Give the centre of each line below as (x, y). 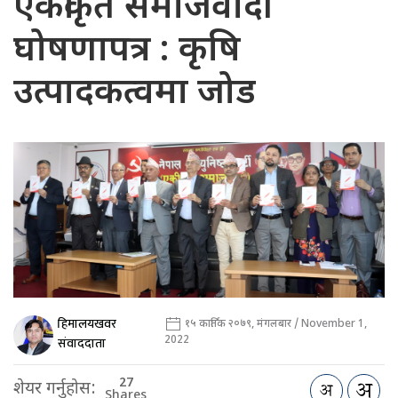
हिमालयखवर (87, 324)
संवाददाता (82, 344)
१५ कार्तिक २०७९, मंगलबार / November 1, (275, 324)
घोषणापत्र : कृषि (127, 52)
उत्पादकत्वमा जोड (135, 95)
